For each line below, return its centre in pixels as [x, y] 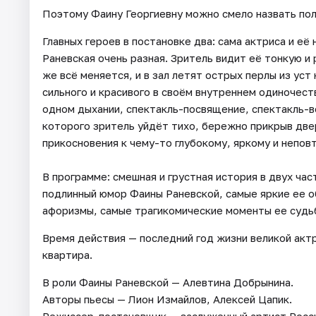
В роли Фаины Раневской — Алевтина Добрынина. [168, 282]
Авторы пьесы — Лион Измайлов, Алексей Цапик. [167, 299]
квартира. [67, 255]
